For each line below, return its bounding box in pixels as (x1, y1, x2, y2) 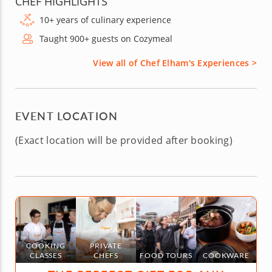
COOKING (26, 241, 66, 250)
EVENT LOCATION (15, 108, 118, 123)
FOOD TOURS (140, 251, 192, 260)
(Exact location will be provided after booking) (15, 134, 233, 147)
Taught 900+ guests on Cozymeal (39, 33, 172, 44)
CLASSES (29, 251, 63, 260)
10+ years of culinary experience (39, 14, 171, 25)
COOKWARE (202, 251, 250, 260)
